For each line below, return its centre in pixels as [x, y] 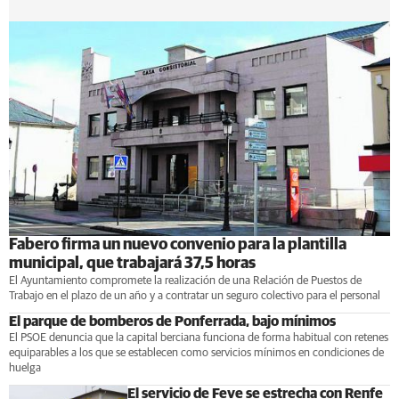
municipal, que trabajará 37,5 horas [132, 263]
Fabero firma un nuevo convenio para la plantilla [178, 244]
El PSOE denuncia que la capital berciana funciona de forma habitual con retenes [199, 338]
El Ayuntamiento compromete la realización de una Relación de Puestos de [185, 281]
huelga [25, 368]
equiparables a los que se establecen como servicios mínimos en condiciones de [196, 353]
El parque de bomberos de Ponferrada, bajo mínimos [172, 321]
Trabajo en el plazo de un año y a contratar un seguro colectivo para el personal [195, 296]
